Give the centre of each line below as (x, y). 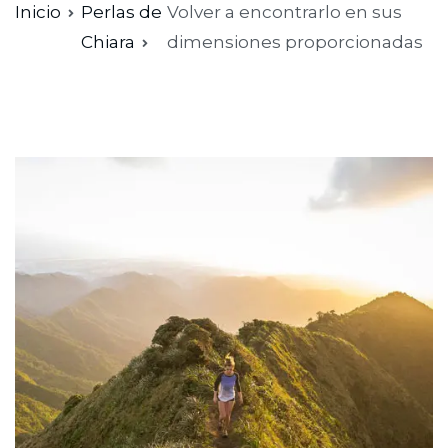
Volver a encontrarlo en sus (284, 12)
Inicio (38, 12)
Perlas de (121, 12)
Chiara (108, 42)
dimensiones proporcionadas (294, 42)
